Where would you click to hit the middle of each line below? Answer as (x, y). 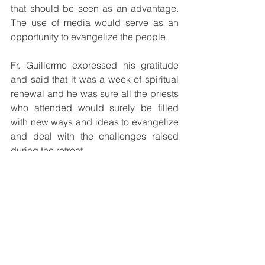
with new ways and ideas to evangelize (95, 122)
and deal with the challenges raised (95, 136)
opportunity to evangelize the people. (89, 37)
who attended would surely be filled (95, 108)
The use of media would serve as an (95, 23)
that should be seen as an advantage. (95, 9)
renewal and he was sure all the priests (95, 94)
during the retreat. (48, 151)
